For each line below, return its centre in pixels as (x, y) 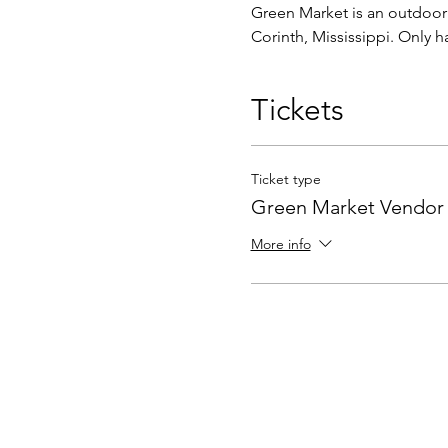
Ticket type (285, 179)
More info (280, 244)
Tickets (297, 110)
